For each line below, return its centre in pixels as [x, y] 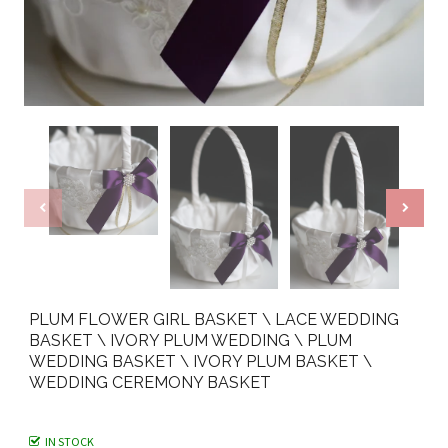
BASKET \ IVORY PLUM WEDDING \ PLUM [190, 341]
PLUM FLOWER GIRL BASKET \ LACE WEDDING [213, 320]
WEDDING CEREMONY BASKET [149, 383]
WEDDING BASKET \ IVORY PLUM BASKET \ [200, 362]
